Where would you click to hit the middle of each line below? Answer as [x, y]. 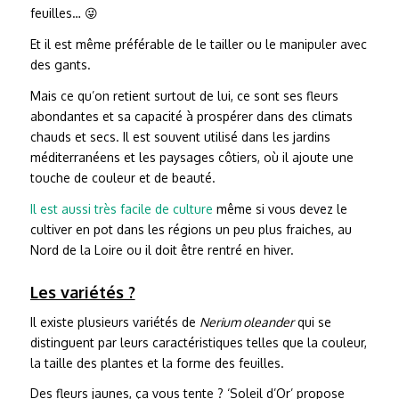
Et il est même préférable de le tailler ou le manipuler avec [198, 44]
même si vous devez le [280, 208]
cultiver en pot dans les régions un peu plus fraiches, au [191, 229]
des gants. [60, 64]
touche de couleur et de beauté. [122, 177]
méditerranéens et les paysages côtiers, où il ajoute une [191, 157]
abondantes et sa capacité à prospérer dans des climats [191, 116]
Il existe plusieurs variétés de [114, 322]
